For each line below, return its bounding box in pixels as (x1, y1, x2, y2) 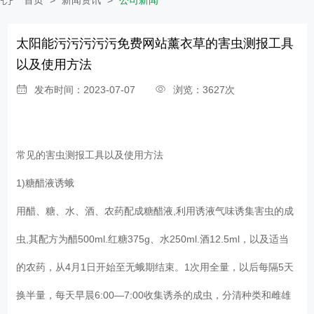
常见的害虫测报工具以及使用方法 (16, 149, 170, 161)
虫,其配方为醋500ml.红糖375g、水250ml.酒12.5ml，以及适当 (16, 233, 289, 245)
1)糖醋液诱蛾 (16, 177, 81, 189)
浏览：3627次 (173, 83, 235, 95)
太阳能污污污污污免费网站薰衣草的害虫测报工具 (16, 36, 294, 50)
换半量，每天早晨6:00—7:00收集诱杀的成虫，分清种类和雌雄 (16, 289, 292, 301)
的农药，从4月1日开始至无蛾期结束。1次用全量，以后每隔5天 (16, 261, 294, 273)
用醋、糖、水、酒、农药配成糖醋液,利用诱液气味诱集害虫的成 (16, 205, 294, 217)
